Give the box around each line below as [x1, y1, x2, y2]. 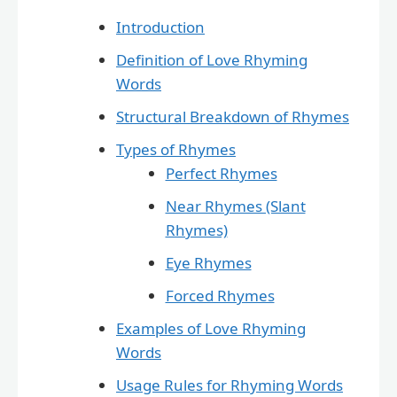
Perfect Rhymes [165, 162, 277, 183]
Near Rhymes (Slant [165, 195, 306, 216]
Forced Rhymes [165, 284, 275, 306]
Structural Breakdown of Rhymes [116, 105, 349, 127]
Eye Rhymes [165, 252, 252, 273]
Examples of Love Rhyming [116, 317, 306, 339]
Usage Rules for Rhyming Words [116, 374, 343, 395]
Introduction [116, 16, 205, 37]
